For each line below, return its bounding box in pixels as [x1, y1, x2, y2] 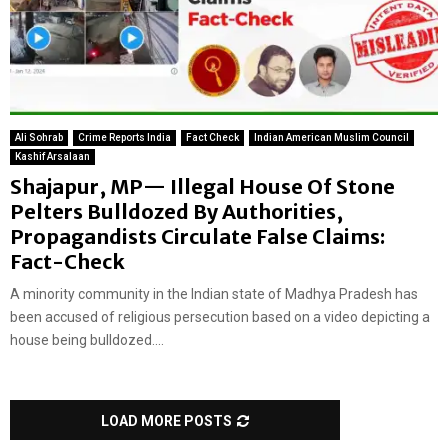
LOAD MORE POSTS [101, 412, 232, 429]
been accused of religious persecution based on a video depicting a [10, 308, 430, 325]
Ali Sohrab [15, 131, 63, 143]
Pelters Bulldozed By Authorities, [10, 198, 343, 224]
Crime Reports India [78, 131, 171, 143]
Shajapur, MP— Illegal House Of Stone [10, 173, 395, 199]
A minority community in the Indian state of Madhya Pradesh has [10, 285, 418, 302]
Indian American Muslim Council [254, 131, 409, 143]
